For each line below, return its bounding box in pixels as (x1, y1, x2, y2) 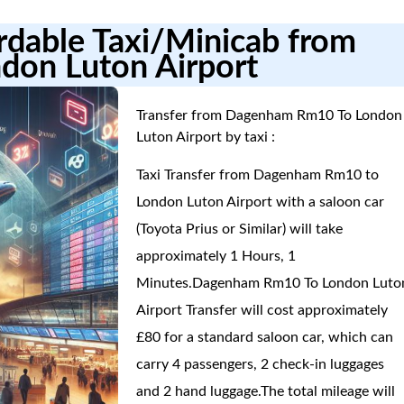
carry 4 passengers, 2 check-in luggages (136, 357, 385, 372)
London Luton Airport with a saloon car (136, 195, 385, 209)
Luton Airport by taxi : (136, 130, 276, 144)
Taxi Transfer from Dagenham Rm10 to (136, 168, 380, 182)
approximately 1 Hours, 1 (136, 249, 297, 263)
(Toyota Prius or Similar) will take (136, 222, 344, 236)
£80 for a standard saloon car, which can (136, 330, 394, 344)
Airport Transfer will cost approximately (136, 303, 389, 317)
